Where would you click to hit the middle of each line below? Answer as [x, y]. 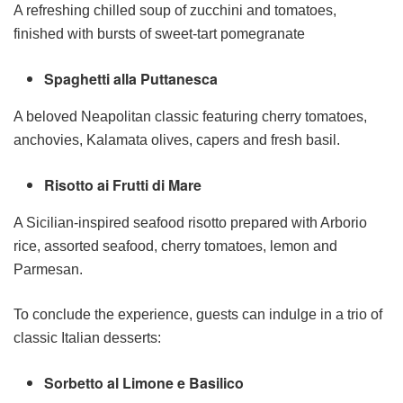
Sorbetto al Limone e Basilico [144, 382]
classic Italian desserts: [87, 337]
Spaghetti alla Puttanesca [131, 78]
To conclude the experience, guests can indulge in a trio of [198, 314]
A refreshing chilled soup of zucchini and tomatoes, [175, 10]
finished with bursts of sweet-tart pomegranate [159, 33]
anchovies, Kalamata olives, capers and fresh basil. [177, 139]
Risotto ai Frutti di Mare [123, 184]
